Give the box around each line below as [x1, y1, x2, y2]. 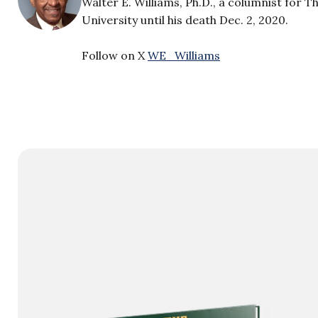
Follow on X [82, 48, 148, 62]
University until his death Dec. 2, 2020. [82, 13, 288, 27]
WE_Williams [148, 48, 220, 62]
